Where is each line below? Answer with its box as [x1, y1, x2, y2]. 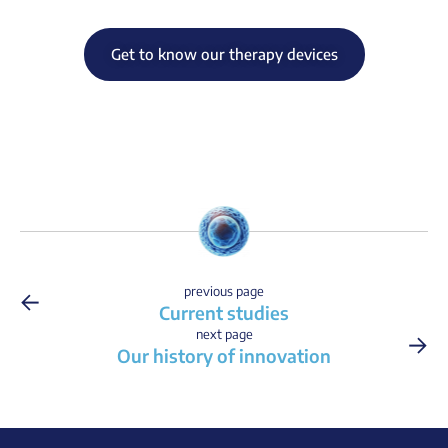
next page [195, 326, 253, 343]
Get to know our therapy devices [110, 45, 338, 64]
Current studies [159, 301, 289, 325]
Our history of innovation [117, 344, 331, 368]
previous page [184, 283, 264, 300]
